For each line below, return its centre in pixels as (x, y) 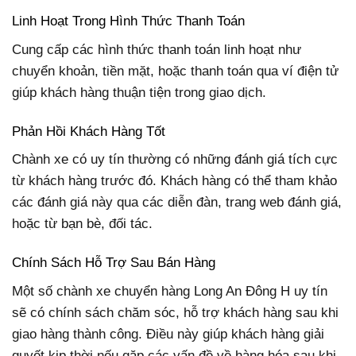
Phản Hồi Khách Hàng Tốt (89, 131)
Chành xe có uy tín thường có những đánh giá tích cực (175, 160)
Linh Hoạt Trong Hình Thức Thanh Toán (128, 21)
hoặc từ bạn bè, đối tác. (82, 224)
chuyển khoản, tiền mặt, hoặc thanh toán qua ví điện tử (175, 71)
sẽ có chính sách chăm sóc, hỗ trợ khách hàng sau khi (175, 312)
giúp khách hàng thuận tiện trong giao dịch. (139, 92)
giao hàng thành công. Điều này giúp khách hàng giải (168, 334)
